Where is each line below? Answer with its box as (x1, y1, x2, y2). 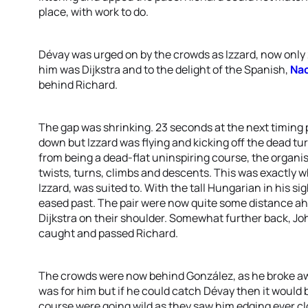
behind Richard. (38, 77, 118, 92)
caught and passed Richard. (38, 225, 178, 241)
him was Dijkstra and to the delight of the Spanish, (38, 62, 290, 77)
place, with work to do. (38, 4, 148, 19)
